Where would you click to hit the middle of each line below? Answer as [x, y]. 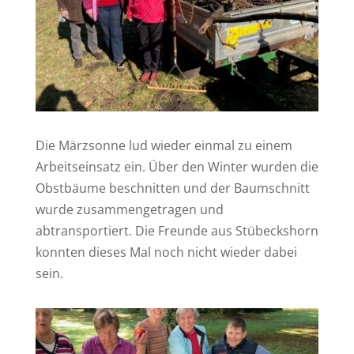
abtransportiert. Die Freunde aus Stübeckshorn [177, 231]
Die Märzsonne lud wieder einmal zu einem [164, 146]
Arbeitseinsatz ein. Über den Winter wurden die [177, 167]
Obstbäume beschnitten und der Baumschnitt [172, 188]
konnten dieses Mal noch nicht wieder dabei [166, 252]
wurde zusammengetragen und [129, 210]
